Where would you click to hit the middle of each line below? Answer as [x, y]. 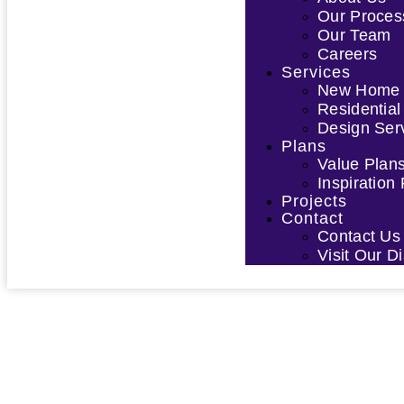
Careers [348, 54]
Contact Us [359, 236]
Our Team [354, 35]
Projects [314, 201]
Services [316, 72]
